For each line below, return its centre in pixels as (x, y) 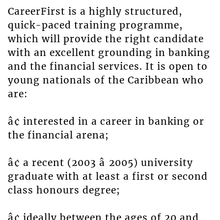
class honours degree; (64, 190)
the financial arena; (58, 135)
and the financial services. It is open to (108, 67)
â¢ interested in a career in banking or (106, 122)
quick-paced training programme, (95, 25)
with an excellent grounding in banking (109, 53)
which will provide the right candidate (106, 39)
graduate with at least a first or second (108, 177)
